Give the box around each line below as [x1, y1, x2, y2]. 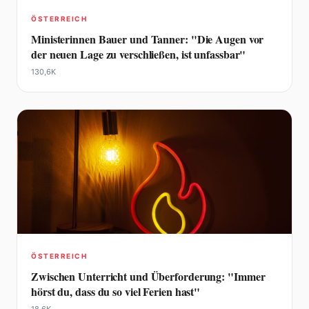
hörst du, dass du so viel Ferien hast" [31, 283, 201, 299]
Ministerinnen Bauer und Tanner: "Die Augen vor [31, 30, 264, 47]
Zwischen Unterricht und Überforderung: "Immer [31, 268, 266, 284]
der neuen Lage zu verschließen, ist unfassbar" [31, 46, 246, 62]
